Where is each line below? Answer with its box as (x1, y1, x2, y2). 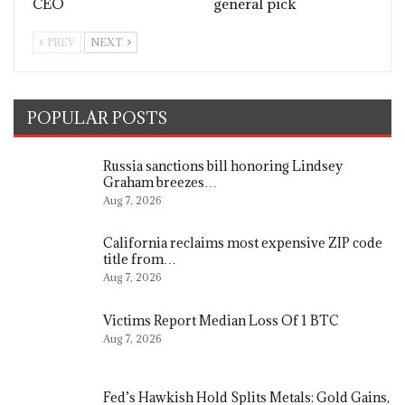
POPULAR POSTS (27, 107, 168, 128)
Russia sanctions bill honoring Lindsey (103, 156, 343, 174)
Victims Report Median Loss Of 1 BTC (103, 311, 339, 329)
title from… (103, 250, 176, 268)
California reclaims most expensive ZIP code (103, 234, 382, 252)
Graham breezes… (103, 173, 217, 191)
